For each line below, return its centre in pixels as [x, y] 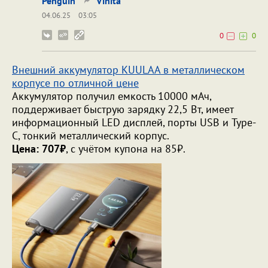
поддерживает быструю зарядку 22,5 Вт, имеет [123, 109]
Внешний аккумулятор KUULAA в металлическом [128, 70]
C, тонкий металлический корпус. [91, 136]
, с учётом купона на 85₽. [126, 149]
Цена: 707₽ [39, 149]
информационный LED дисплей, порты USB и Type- [134, 123]
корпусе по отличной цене [75, 83]
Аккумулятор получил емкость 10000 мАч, [112, 96]
